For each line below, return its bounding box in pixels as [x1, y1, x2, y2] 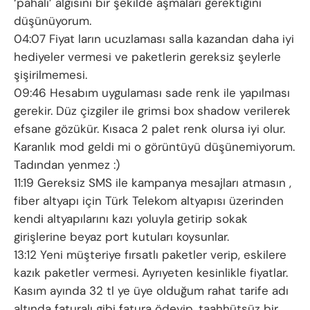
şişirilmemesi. [14, 67, 87, 83]
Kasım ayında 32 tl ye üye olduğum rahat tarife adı [14, 283, 289, 299]
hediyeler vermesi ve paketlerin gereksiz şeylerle [14, 49, 281, 65]
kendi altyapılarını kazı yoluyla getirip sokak [14, 211, 248, 227]
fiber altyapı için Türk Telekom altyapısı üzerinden [14, 193, 284, 209]
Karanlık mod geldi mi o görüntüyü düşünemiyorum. [14, 139, 295, 155]
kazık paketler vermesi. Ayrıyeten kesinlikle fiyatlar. [14, 265, 288, 281]
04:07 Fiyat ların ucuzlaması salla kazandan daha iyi [14, 31, 294, 47]
